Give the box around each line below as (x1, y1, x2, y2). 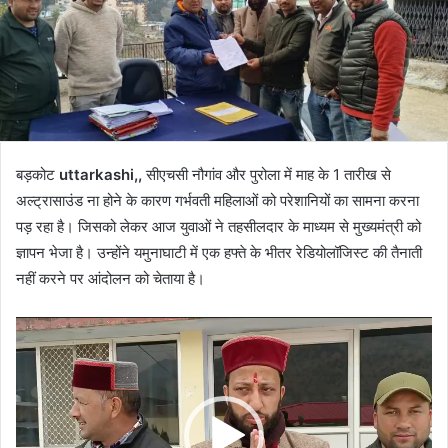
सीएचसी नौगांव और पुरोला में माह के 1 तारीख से (142, 165, 391, 185)
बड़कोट (16, 165, 59, 185)
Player (15, 345, 60, 365)
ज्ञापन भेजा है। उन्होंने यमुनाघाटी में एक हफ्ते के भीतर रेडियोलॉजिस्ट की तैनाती (16, 243, 422, 263)
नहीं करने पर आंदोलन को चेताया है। (16, 269, 205, 289)
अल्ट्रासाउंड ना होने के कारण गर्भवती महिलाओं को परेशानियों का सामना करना (16, 191, 419, 211)
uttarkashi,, (59, 165, 142, 185)
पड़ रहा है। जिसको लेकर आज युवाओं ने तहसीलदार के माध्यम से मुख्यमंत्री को (16, 217, 421, 237)
